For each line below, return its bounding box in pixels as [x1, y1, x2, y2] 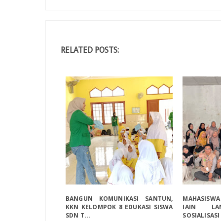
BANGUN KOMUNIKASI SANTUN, [66, 194, 173, 203]
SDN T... [66, 211, 91, 220]
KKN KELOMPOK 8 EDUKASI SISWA [66, 203, 173, 212]
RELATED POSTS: [61, 45, 119, 55]
